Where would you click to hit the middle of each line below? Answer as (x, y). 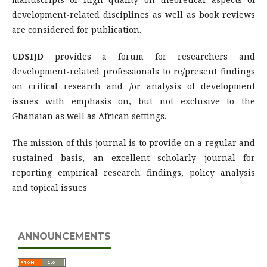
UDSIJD (33, 56)
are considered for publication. (77, 30)
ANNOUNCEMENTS (64, 236)
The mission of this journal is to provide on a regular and (133, 143)
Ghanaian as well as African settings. (89, 116)
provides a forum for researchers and (155, 56)
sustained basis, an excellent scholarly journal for (133, 158)
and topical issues (49, 187)
